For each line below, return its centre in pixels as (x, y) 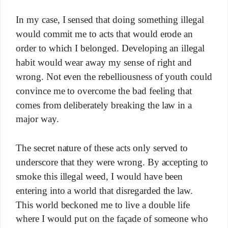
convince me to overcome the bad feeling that (104, 91)
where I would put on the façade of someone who (112, 219)
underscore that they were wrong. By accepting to (112, 162)
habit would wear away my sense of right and (104, 63)
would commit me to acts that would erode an (104, 34)
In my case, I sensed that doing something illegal (110, 20)
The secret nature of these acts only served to (102, 148)
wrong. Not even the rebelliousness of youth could (114, 77)
